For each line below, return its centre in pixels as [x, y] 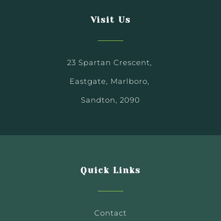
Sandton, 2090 [110, 100]
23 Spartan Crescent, [110, 63]
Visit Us [110, 20]
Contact [110, 213]
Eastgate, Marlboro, [110, 81]
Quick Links [110, 170]
